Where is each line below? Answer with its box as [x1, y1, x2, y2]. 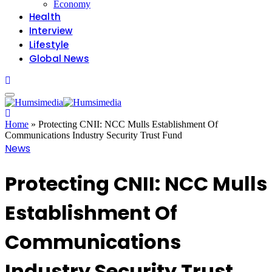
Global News [29, 52, 89, 66]
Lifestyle [29, 38, 69, 52]
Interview [29, 24, 73, 38]
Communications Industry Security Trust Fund [5, 130, 182, 141]
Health [29, 10, 61, 24]
